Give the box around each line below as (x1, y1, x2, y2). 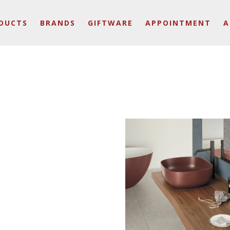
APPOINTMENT (145, 17, 211, 28)
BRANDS (40, 17, 75, 28)
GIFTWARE (88, 17, 133, 28)
